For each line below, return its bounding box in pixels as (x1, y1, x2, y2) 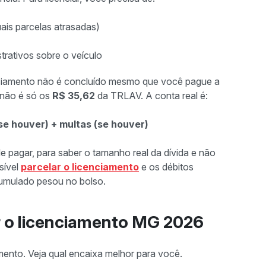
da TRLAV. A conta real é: (95, 90, 208, 102)
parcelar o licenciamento (21, 161, 139, 173)
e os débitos (139, 161, 194, 173)
